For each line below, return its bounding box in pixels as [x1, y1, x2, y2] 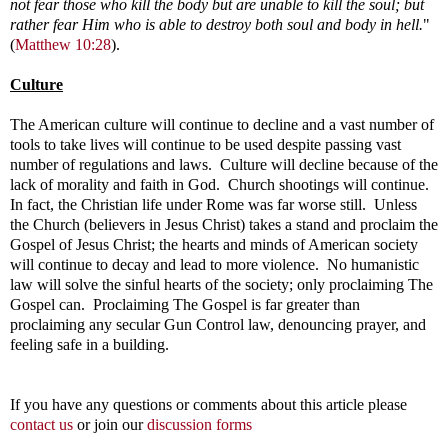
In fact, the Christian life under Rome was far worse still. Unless [10, 195, 417, 213]
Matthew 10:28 [15, 35, 111, 53]
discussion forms [147, 415, 252, 433]
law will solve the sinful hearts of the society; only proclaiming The [10, 275, 433, 293]
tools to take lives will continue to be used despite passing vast [10, 135, 401, 153]
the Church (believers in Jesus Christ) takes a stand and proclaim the [10, 215, 438, 233]
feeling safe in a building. [10, 335, 169, 353]
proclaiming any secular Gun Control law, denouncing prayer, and [10, 315, 426, 333]
